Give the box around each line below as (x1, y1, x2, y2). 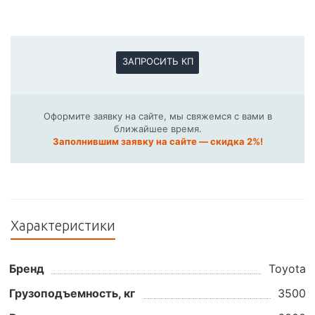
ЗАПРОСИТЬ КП (122, 55, 193, 67)
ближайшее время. (113, 122, 202, 134)
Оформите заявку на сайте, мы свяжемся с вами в (43, 110, 272, 122)
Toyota (269, 261, 306, 276)
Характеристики (11, 217, 115, 233)
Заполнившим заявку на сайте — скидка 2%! (52, 135, 263, 147)
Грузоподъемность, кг (9, 285, 135, 300)
